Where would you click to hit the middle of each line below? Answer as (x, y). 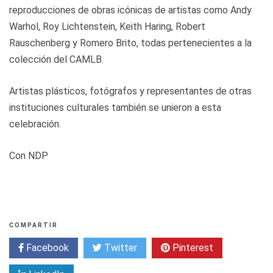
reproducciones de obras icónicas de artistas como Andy (130, 10)
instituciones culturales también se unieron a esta (115, 108)
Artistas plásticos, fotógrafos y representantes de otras (130, 91)
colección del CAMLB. (56, 60)
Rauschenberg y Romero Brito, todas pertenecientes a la (130, 43)
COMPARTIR (34, 225)
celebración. (35, 124)
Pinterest (192, 248)
